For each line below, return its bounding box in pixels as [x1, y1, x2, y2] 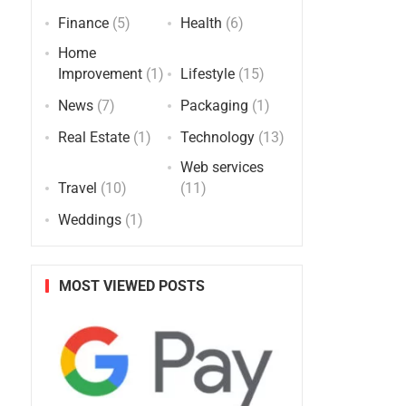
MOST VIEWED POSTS [58, 277, 205, 295]
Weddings [57, 211, 121, 228]
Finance [57, 14, 109, 32]
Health [179, 14, 222, 32]
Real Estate [57, 129, 130, 146]
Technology [179, 129, 255, 146]
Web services [179, 159, 264, 176]
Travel [57, 179, 97, 197]
